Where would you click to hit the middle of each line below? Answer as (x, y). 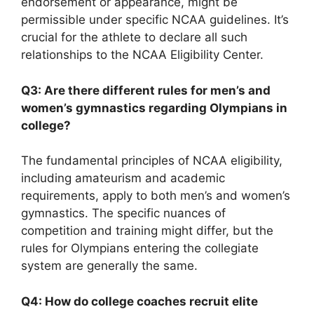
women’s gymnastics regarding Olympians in (154, 108)
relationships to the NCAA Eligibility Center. (142, 55)
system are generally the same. (109, 266)
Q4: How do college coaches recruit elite (139, 301)
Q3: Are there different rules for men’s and (146, 90)
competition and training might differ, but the (147, 231)
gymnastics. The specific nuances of (123, 213)
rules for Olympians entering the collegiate (140, 248)
